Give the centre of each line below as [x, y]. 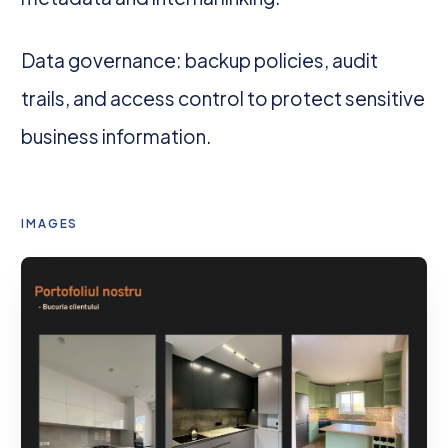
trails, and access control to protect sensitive [223, 98]
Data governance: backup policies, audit [200, 60]
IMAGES [50, 223]
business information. [117, 136]
